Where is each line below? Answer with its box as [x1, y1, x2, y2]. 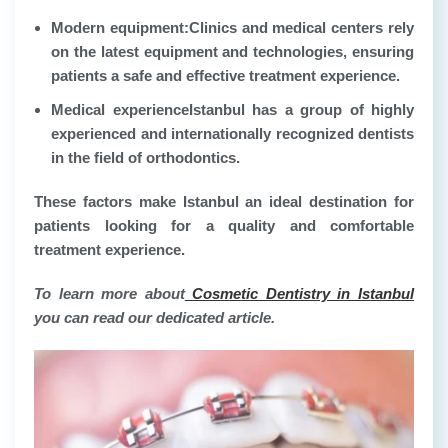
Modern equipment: [51, 19, 189, 37]
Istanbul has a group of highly [188, 101, 414, 119]
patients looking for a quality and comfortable [34, 217, 414, 235]
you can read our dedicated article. [34, 309, 275, 327]
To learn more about [34, 285, 185, 303]
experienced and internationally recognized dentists [51, 125, 414, 143]
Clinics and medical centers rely [188, 19, 415, 37]
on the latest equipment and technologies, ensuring [51, 43, 414, 61]
